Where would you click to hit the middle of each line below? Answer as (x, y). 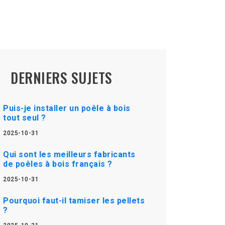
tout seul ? (25, 118)
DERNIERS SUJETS (62, 78)
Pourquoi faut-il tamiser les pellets (74, 201)
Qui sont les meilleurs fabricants (69, 154)
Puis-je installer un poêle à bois (67, 108)
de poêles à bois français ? (58, 164)
